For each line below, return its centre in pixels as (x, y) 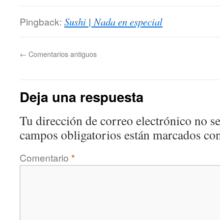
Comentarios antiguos (62, 54)
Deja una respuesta (82, 96)
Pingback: (42, 21)
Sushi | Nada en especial (113, 22)
